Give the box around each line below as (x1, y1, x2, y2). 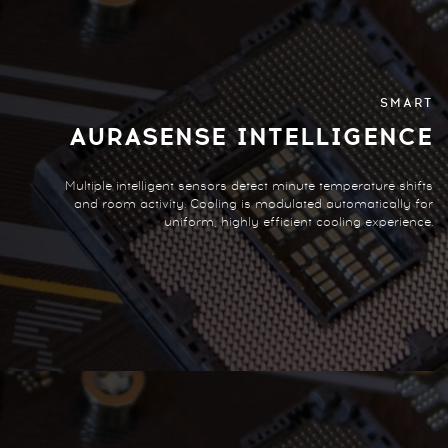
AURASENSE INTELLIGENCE (69, 120, 433, 156)
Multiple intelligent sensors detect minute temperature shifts (65, 179, 433, 195)
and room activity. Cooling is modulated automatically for (74, 197, 433, 213)
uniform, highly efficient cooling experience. (164, 215, 433, 231)
